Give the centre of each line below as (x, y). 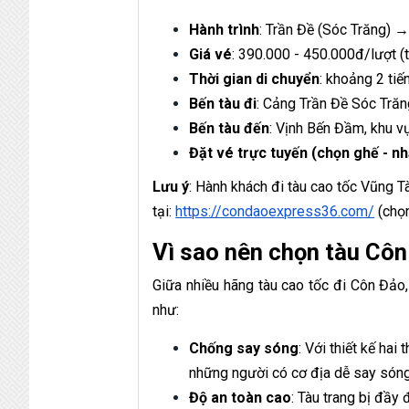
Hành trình (225, 29)
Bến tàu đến (230, 128)
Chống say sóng (244, 348)
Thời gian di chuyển (255, 79)
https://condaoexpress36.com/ (275, 211)
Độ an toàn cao (241, 397)
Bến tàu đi (223, 103)
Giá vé (211, 54)
